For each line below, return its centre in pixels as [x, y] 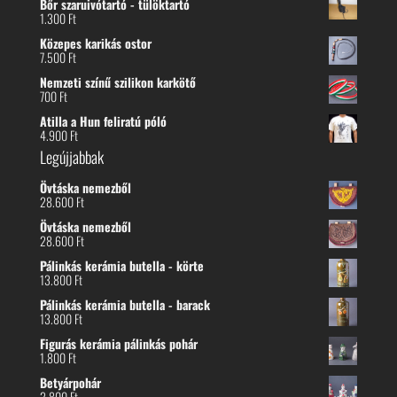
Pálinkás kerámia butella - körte [121, 266]
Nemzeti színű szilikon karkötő [117, 82]
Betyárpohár [70, 383]
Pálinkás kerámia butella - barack [125, 305]
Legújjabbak [71, 157]
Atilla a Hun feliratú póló [103, 121]
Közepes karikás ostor [95, 43]
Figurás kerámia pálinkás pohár [118, 344]
